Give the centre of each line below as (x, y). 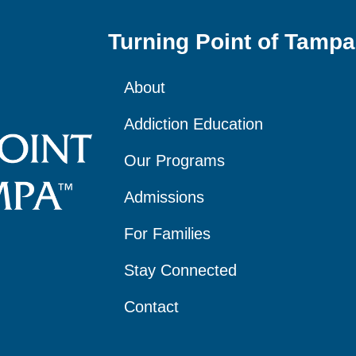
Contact (151, 307)
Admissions (164, 197)
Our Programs (174, 161)
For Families (167, 234)
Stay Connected (180, 271)
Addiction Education (193, 124)
